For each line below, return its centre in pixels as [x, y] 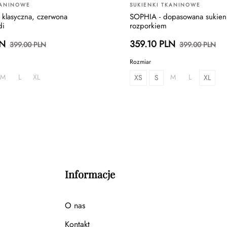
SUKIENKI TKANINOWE [165, 5]
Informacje [90, 174]
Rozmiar [140, 62]
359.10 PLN [153, 44]
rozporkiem [148, 26]
